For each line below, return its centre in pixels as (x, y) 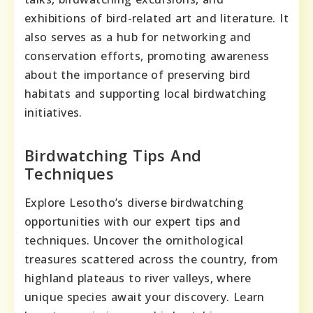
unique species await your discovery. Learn (145, 297)
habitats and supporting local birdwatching (146, 93)
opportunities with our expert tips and (133, 221)
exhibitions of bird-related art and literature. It (156, 18)
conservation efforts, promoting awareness (147, 56)
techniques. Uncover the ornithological (134, 240)
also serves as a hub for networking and (138, 37)
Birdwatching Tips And (113, 155)
